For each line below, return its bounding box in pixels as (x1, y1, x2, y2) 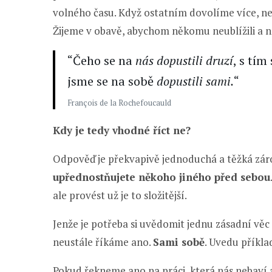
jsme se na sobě (67, 72, 157, 89)
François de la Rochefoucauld (67, 97, 171, 108)
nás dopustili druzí (135, 52, 233, 69)
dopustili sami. (157, 72, 234, 89)
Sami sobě (153, 234, 205, 249)
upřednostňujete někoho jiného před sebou (53, 169, 270, 184)
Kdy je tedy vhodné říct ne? (53, 123, 191, 137)
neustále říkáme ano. (53, 234, 153, 249)
